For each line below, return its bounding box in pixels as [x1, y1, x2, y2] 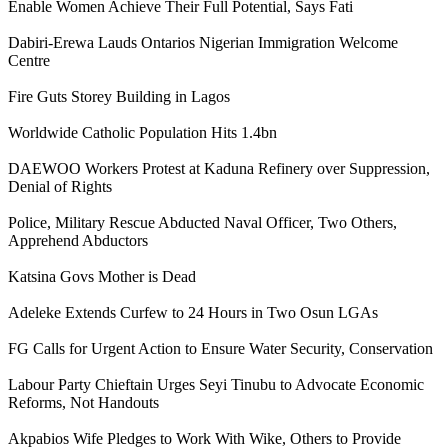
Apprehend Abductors [8, 231, 148, 249]
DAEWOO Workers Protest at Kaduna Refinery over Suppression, [8, 159, 430, 177]
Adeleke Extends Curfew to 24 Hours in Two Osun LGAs [8, 303, 378, 321]
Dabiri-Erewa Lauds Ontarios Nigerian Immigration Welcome [8, 33, 398, 51]
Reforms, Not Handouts [8, 393, 159, 411]
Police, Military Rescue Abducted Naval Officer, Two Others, [8, 213, 397, 231]
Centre [8, 51, 50, 69]
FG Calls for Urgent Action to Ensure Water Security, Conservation [8, 339, 433, 357]
